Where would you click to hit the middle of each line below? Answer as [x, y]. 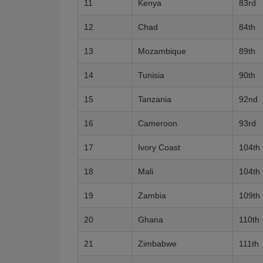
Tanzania [155, 99]
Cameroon [158, 123]
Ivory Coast [159, 147]
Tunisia [151, 75]
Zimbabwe [157, 244]
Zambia [152, 195]
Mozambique [162, 51]
